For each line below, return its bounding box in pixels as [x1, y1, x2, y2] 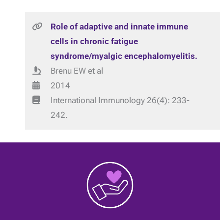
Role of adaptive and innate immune [50, 22, 188, 31]
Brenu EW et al [50, 66, 103, 76]
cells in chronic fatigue [50, 36, 138, 46]
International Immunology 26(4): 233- [50, 95, 190, 105]
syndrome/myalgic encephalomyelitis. [50, 51, 197, 61]
